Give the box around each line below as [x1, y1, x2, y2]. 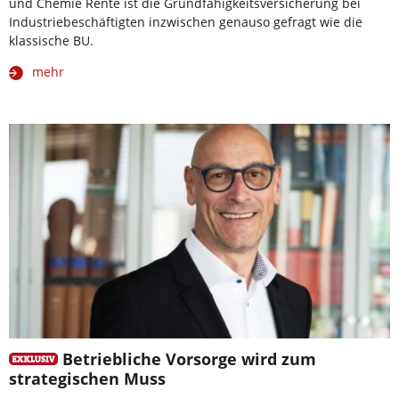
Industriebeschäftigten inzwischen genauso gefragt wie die [9, 13, 362, 30]
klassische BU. [9, 32, 94, 49]
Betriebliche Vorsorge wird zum [61, 347, 316, 370]
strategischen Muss [9, 367, 166, 389]
